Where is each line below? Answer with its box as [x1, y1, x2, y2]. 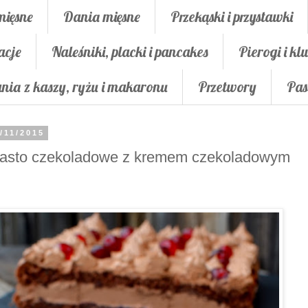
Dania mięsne [63, 7, 140, 25]
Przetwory [198, 78, 256, 96]
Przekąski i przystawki [170, 7, 293, 25]
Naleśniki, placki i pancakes [52, 42, 208, 60]
